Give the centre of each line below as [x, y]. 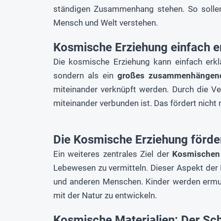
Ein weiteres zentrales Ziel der [113, 154]
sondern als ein [85, 75]
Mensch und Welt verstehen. [106, 22]
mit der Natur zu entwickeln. [105, 195]
